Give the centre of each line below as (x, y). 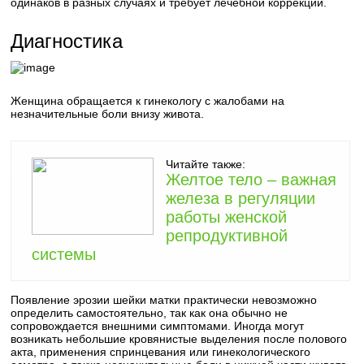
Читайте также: (206, 164)
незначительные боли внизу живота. (108, 114)
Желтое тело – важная (251, 180)
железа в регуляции (241, 198)
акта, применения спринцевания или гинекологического (161, 352)
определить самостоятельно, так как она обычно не (149, 313)
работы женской (227, 217)
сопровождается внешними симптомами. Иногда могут (158, 326)
